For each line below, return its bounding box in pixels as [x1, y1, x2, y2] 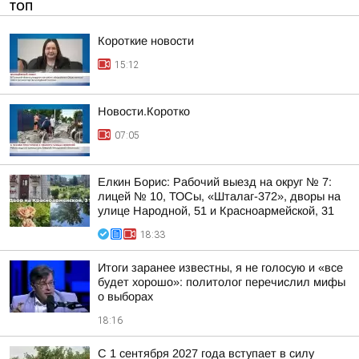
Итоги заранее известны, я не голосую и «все [98, 261, 343, 274]
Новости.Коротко [98, 105, 190, 118]
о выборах [98, 290, 153, 303]
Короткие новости [98, 34, 194, 47]
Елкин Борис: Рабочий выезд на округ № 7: [98, 175, 332, 188]
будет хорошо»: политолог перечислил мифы [98, 276, 345, 288]
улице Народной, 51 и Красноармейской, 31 [98, 204, 334, 217]
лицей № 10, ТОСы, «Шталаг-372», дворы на [98, 190, 341, 203]
